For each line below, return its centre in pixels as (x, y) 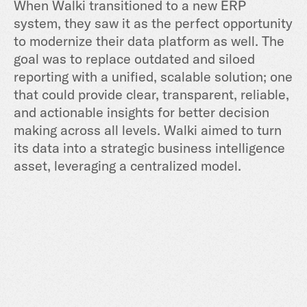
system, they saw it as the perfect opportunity (153, 23)
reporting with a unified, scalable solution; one (153, 76)
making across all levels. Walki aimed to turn (148, 130)
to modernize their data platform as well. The (149, 40)
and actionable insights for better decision (142, 112)
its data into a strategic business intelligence (149, 147)
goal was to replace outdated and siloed (134, 58)
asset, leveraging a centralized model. (127, 165)
